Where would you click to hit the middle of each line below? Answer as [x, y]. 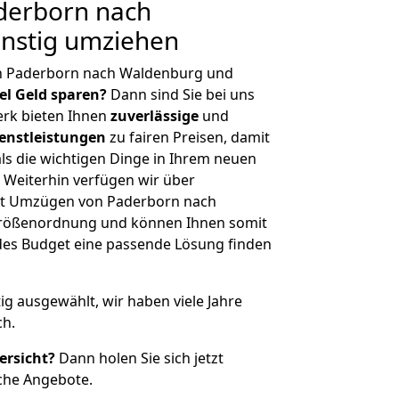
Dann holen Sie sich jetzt [139, 358]
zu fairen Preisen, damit [188, 137]
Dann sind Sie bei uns [181, 94]
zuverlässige [155, 116]
